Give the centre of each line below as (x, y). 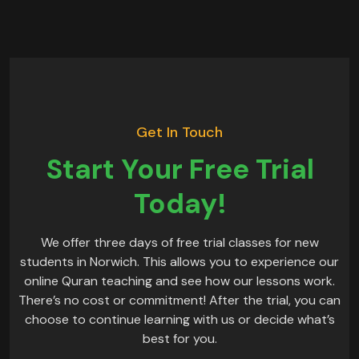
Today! (179, 203)
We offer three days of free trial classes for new (179, 242)
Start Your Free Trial (179, 169)
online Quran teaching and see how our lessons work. (179, 280)
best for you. (179, 338)
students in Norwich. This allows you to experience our (179, 261)
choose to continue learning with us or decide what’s (179, 319)
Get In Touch (179, 132)
